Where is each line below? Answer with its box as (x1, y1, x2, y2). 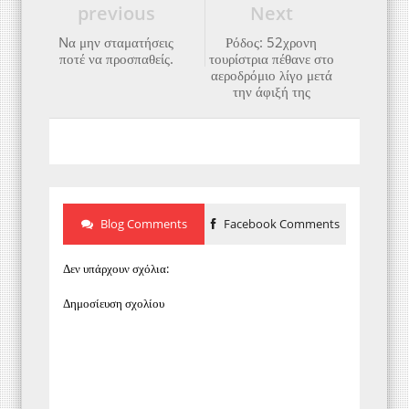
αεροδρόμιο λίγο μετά (210, 65, 332, 84)
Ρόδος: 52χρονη (225, 32, 317, 51)
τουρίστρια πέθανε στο (208, 48, 334, 68)
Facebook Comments (221, 215, 340, 233)
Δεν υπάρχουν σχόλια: (63, 260, 169, 278)
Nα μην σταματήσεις (58, 32, 173, 51)
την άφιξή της (232, 81, 310, 100)
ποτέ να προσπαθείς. (58, 48, 173, 68)
